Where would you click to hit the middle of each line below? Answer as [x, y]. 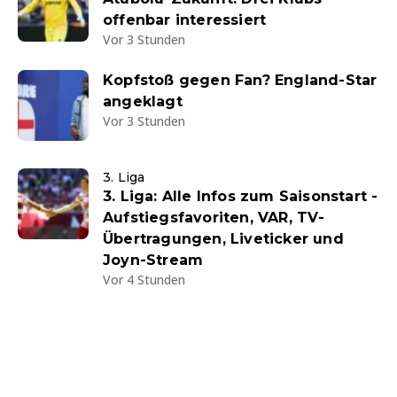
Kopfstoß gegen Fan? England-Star [240, 81]
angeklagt [143, 102]
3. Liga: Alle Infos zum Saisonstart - [241, 197]
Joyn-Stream [153, 261]
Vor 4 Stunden [144, 280]
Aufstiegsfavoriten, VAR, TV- [214, 218]
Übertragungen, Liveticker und [223, 239]
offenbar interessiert [185, 20]
